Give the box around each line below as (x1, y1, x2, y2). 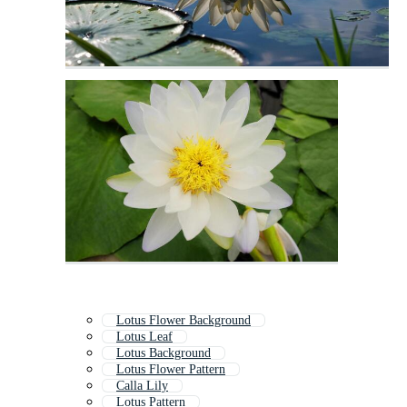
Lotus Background (116, 346, 211, 361)
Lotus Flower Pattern (116, 362, 225, 377)
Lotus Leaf (116, 330, 173, 344)
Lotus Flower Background (116, 313, 251, 328)
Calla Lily (116, 379, 168, 393)
